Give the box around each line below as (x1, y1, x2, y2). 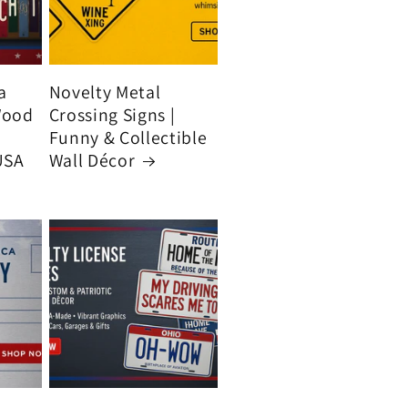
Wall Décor (48, 148, 136, 173)
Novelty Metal (48, 80, 161, 105)
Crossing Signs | (48, 103, 176, 127)
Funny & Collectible (48, 126, 208, 150)
